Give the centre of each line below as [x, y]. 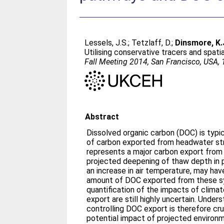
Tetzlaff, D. [152, 43]
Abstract [102, 116]
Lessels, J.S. [106, 43]
